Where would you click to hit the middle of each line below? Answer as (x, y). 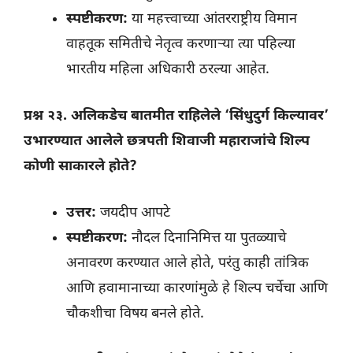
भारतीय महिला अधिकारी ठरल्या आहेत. (168, 70)
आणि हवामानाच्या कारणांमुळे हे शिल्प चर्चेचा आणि (197, 289)
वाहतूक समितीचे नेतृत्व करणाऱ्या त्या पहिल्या (181, 45)
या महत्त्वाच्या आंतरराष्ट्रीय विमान (212, 20)
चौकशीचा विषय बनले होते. (135, 314)
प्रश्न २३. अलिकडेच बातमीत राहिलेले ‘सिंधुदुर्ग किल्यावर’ (176, 117)
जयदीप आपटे (133, 214)
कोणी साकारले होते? (80, 167)
